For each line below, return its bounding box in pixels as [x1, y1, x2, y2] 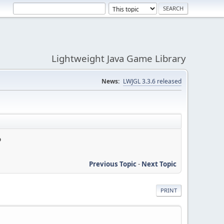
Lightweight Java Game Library [51, 52, 186, 64]
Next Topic [141, 159, 176, 168]
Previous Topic [89, 159, 136, 168]
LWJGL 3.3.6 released [123, 77, 181, 85]
